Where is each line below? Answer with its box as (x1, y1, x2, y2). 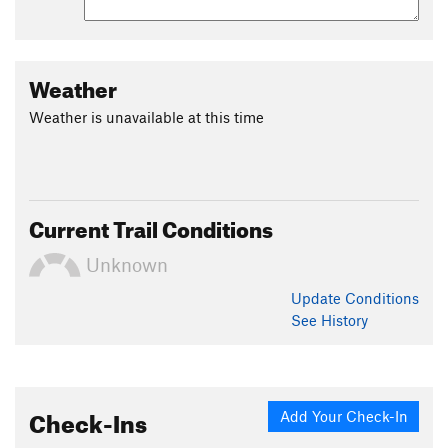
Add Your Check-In (279, 406, 408, 425)
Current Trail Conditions (29, 207, 273, 243)
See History (291, 310, 368, 329)
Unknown (81, 253, 168, 277)
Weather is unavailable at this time (29, 107, 264, 126)
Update (291, 288, 345, 307)
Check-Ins (29, 400, 147, 439)
